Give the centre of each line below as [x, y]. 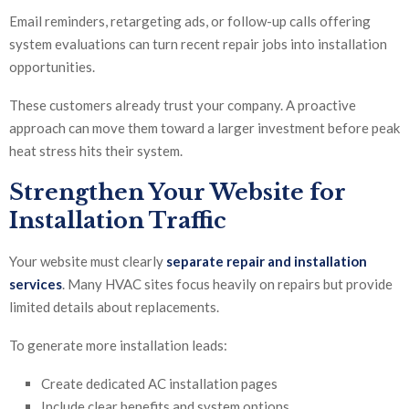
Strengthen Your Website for [178, 193]
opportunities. [52, 67]
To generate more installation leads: [118, 346]
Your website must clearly [88, 262]
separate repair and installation [267, 262]
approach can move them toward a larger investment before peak [204, 128]
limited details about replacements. [114, 307]
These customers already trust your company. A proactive [183, 105]
